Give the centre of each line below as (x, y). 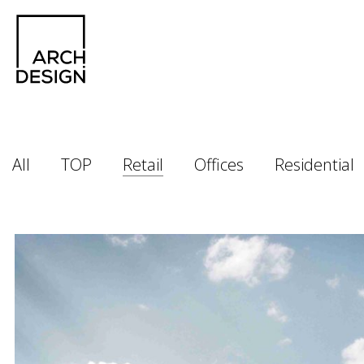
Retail (143, 165)
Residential (314, 165)
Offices (219, 165)
